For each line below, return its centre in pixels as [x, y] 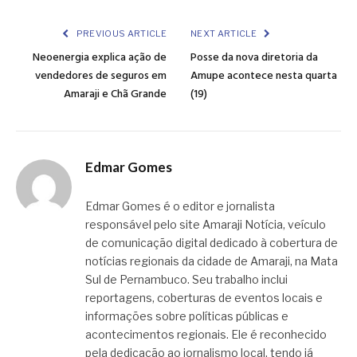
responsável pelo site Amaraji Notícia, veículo [206, 225]
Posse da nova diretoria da [254, 58]
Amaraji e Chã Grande [115, 95]
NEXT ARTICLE [225, 34]
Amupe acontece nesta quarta [264, 76]
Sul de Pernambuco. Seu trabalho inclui [186, 280]
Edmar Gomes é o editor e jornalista [180, 206]
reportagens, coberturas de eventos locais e [204, 298]
